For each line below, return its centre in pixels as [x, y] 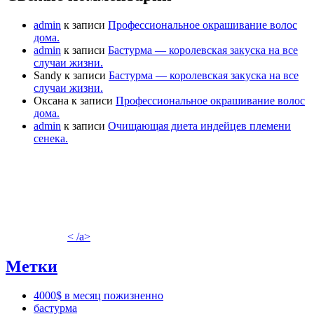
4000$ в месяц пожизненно [98, 296]
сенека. [51, 138]
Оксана [51, 100]
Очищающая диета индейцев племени [199, 125]
